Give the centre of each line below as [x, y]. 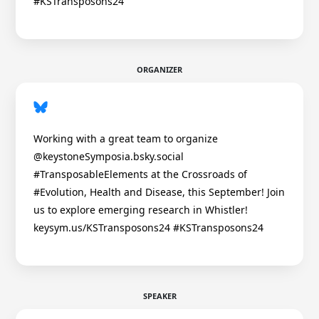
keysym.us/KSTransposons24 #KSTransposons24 [148, 228]
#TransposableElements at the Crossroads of [140, 174]
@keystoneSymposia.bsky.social [109, 157]
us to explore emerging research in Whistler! [141, 210]
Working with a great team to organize [126, 139]
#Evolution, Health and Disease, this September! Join [159, 192]
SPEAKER [159, 296]
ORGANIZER [159, 70]
